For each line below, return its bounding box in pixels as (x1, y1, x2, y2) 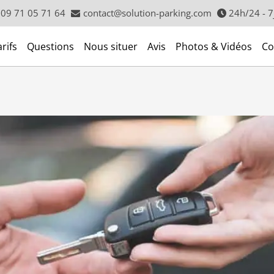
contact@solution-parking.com (83, 7, 212, 20)
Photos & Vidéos (175, 39, 252, 53)
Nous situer (83, 39, 138, 53)
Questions (26, 39, 74, 53)
